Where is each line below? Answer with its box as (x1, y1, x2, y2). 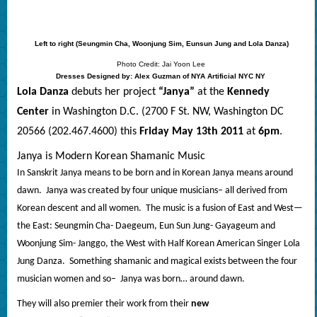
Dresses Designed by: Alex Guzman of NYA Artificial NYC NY (56, 72, 266, 81)
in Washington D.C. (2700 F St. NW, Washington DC (48, 106, 284, 118)
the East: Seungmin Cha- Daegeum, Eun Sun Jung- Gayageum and (16, 221, 275, 232)
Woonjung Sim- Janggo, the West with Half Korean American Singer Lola (16, 238, 300, 250)
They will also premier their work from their (16, 299, 191, 310)
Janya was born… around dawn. (120, 274, 245, 285)
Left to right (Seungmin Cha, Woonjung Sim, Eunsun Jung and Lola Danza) (35, 40, 289, 48)
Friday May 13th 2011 (139, 126, 243, 138)
